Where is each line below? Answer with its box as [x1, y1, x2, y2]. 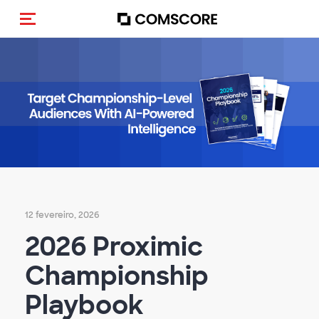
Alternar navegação [28, 22, 155, 39]
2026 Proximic [25, 229, 203, 263]
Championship [25, 258, 209, 293]
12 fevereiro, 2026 [25, 209, 100, 221]
